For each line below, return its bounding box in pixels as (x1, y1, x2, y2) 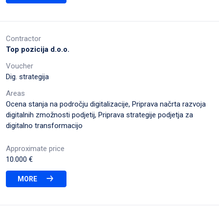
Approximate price (6, 144, 65, 153)
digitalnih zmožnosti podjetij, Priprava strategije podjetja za (6, 110, 193, 119)
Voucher (6, 61, 33, 70)
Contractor (6, 34, 41, 43)
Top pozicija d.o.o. (6, 44, 69, 54)
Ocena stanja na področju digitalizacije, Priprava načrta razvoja (6, 99, 206, 109)
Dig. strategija (6, 72, 49, 81)
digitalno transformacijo (6, 121, 83, 130)
